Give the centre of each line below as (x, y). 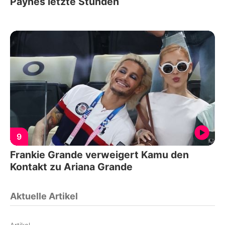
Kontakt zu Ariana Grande (71, 167)
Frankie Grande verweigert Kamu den (99, 155)
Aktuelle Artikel (44, 196)
